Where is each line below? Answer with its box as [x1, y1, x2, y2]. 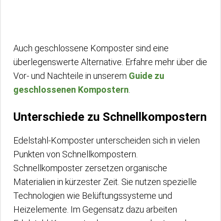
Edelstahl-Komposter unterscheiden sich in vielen [13, 135, 200, 146]
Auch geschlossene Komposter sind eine [13, 42, 169, 53]
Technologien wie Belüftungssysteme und [13, 190, 172, 201]
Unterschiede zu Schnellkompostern [13, 110, 207, 124]
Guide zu [129, 70, 164, 81]
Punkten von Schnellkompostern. [13, 148, 138, 159]
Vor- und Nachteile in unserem [13, 70, 129, 81]
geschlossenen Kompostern [13, 84, 129, 95]
